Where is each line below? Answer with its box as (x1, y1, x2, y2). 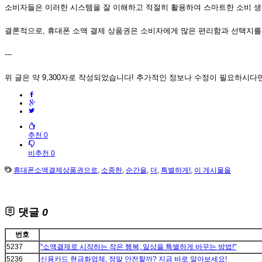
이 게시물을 (194, 166, 231, 175)
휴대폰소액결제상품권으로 (13, 166, 98, 175)
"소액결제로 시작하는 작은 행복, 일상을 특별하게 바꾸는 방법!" (40, 243, 236, 251)
